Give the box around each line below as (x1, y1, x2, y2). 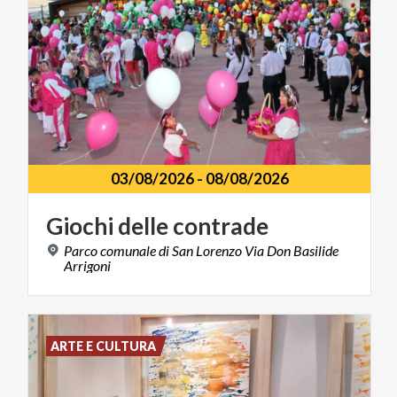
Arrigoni (64, 256, 111, 274)
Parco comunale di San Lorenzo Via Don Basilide (64, 241, 339, 259)
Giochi (46, 211, 113, 240)
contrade (173, 211, 269, 240)
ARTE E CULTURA (51, 338, 157, 354)
